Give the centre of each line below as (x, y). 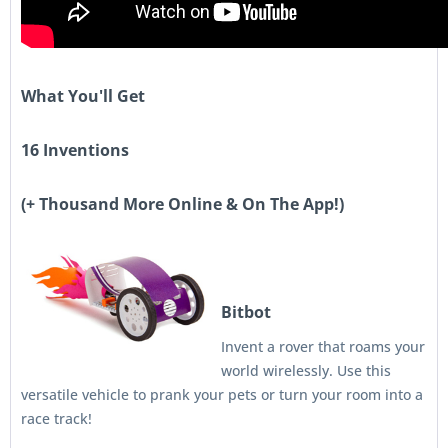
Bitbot (246, 312)
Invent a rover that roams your (323, 346)
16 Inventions (75, 150)
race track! (56, 418)
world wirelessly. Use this (306, 370)
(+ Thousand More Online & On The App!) (182, 204)
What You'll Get (83, 96)
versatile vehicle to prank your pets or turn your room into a (222, 394)
